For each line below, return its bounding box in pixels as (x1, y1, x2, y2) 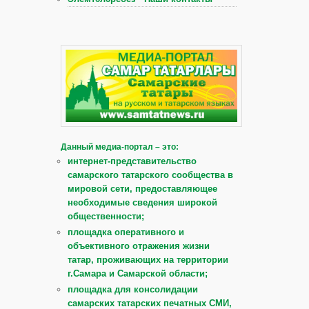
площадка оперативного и (68, 226, 184, 237)
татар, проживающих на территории (68, 254, 228, 265)
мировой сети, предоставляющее (68, 183, 217, 194)
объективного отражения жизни (68, 240, 210, 251)
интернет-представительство (68, 155, 197, 166)
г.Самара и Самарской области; (68, 268, 208, 279)
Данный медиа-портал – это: (61, 141, 179, 152)
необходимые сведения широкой (68, 197, 217, 208)
